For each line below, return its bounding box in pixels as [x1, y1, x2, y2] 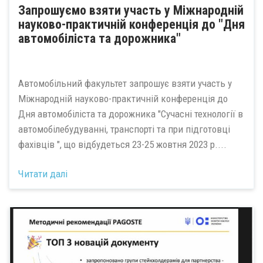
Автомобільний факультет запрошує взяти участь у [18, 77, 232, 89]
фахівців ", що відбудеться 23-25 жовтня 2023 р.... [18, 138, 227, 150]
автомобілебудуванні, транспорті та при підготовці [18, 123, 230, 135]
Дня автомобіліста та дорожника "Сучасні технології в [18, 107, 243, 120]
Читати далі [18, 168, 68, 180]
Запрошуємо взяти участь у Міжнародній [18, 2, 244, 18]
